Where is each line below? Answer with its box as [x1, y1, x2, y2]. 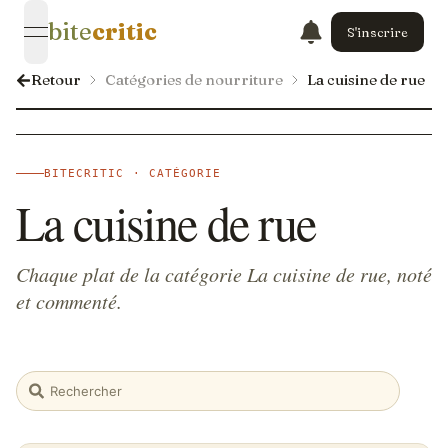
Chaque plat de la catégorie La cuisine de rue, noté [16, 261, 432, 287]
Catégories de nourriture [105, 70, 283, 89]
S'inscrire [347, 23, 408, 40]
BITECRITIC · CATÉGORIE [44, 167, 222, 179]
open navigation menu [34, 32, 205, 53]
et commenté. [16, 288, 122, 314]
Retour [31, 70, 81, 89]
